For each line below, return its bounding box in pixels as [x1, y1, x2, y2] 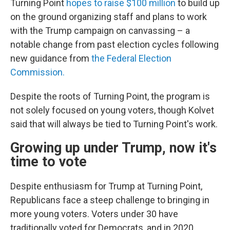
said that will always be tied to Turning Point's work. [10, 119, 218, 129]
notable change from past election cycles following [10, 39, 219, 50]
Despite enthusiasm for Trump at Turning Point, [10, 181, 202, 191]
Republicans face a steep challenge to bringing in [10, 195, 209, 205]
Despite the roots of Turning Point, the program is [10, 91, 210, 102]
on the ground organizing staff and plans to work [10, 11, 207, 22]
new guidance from [10, 53, 91, 64]
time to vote [10, 154, 87, 170]
